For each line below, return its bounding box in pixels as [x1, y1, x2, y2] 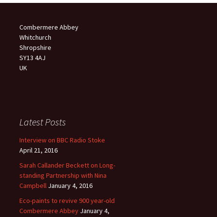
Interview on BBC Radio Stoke [19, 136, 105, 144]
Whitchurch [19, 33, 51, 42]
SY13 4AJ [19, 53, 46, 62]
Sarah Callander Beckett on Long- [19, 161, 115, 170]
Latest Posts [19, 116, 66, 128]
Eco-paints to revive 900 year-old [19, 196, 115, 205]
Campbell [19, 181, 46, 190]
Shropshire [19, 43, 51, 52]
